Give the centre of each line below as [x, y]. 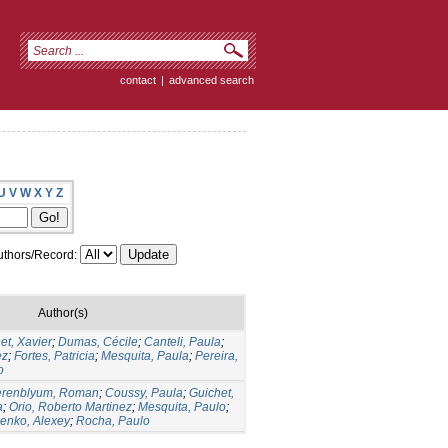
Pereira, [216, 355]
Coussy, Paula [144, 392]
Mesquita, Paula [145, 355]
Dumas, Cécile [98, 341]
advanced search [211, 80]
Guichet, [211, 392]
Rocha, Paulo [113, 420]
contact [138, 80]
